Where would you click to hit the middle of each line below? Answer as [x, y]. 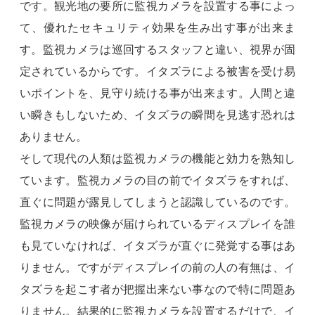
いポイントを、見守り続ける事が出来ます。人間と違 [157, 93]
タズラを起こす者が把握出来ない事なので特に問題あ [157, 289]
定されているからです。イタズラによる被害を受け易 [157, 71]
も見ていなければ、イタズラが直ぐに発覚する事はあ [157, 245]
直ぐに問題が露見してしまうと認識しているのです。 [157, 202]
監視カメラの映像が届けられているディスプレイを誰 [157, 224]
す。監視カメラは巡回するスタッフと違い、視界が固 [157, 49]
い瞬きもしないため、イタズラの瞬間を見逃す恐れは [157, 115]
